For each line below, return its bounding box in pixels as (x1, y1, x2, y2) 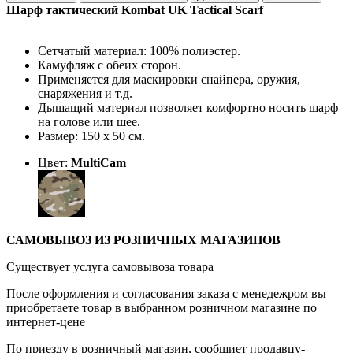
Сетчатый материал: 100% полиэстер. (38, 43, 240, 58)
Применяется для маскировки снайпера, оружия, (38, 72, 300, 86)
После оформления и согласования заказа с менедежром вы (6, 286, 326, 300)
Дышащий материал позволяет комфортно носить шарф (38, 100, 338, 114)
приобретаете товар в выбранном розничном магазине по (6, 300, 317, 314)
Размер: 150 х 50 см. (38, 128, 145, 143)
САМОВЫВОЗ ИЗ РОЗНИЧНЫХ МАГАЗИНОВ (6, 232, 281, 247)
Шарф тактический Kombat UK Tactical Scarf (6, 2, 263, 17)
